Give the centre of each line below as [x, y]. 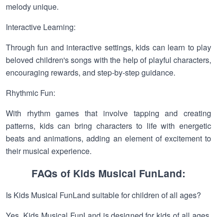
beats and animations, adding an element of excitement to [108, 138]
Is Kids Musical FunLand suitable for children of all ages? [103, 195]
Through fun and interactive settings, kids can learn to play [108, 47]
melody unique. [32, 7]
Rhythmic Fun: [31, 93]
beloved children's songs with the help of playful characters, [108, 60]
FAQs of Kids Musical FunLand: [108, 173]
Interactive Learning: [41, 27]
